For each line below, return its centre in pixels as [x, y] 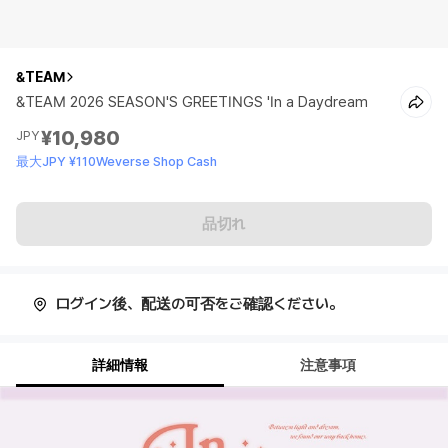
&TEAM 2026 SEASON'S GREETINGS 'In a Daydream [192, 102]
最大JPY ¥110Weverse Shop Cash [116, 161]
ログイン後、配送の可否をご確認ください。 [199, 304]
